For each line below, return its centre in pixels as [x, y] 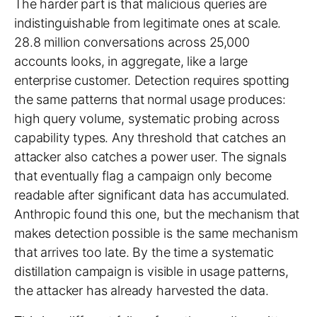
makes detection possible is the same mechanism [156, 233]
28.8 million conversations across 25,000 [132, 42]
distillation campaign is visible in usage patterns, [151, 271]
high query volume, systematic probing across [147, 119]
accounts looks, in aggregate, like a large [131, 61]
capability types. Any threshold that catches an [150, 138]
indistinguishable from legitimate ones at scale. [148, 23]
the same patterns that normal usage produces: [150, 99]
